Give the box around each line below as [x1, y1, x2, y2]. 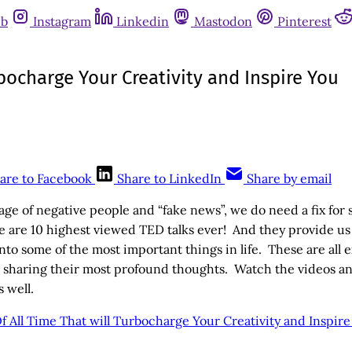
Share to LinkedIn [117, 170, 222, 186]
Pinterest [277, 13, 332, 29]
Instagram [33, 13, 91, 29]
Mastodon [194, 13, 252, 29]
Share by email [247, 170, 332, 186]
